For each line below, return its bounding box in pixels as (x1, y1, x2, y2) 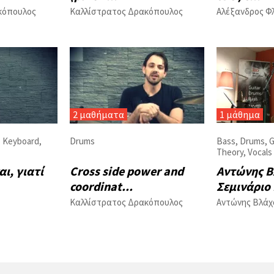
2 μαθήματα (73, 108, 124, 121)
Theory (217, 146, 243, 158)
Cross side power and (70, 163, 183, 179)
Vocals (248, 146, 272, 158)
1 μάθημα (220, 108, 260, 121)
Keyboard (2, 135, 39, 147)
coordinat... (70, 179, 133, 194)
